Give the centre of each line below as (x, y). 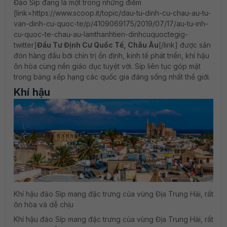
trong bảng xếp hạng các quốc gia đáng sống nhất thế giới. (112, 77)
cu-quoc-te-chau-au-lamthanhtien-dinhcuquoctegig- (101, 34)
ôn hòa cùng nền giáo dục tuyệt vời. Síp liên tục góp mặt (107, 66)
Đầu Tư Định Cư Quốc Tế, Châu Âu (98, 45)
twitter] (25, 45)
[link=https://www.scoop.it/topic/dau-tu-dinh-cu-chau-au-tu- (112, 13)
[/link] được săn (185, 45)
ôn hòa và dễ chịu (44, 205)
